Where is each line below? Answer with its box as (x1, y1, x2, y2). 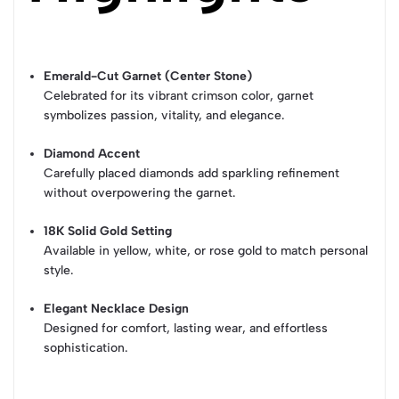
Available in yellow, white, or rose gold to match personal (44, 243, 369, 259)
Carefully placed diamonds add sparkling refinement (44, 166, 340, 182)
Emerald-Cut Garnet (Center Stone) (44, 69, 253, 85)
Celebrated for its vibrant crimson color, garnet (44, 88, 314, 104)
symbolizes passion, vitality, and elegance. (44, 108, 285, 124)
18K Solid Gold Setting (44, 224, 173, 240)
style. (44, 263, 74, 279)
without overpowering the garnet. (44, 185, 236, 201)
